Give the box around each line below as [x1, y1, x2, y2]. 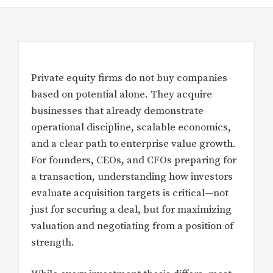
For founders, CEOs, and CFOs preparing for [31, 153, 236, 167]
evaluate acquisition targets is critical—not [31, 186, 229, 200]
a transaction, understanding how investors [31, 169, 233, 183]
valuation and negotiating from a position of [31, 219, 233, 233]
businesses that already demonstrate [31, 104, 204, 118]
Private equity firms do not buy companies [31, 71, 227, 85]
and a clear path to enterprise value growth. [31, 136, 236, 151]
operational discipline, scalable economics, [31, 120, 231, 134]
